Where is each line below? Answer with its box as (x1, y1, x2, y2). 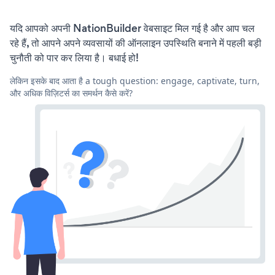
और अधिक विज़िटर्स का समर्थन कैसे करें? (10, 87, 133, 99)
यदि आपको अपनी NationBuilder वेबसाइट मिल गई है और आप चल (10, 21, 255, 36)
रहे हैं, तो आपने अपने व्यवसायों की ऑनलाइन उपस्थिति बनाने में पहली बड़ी (10, 36, 261, 51)
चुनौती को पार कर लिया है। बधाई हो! (10, 50, 139, 66)
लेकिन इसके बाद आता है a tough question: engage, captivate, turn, (10, 75, 260, 87)
